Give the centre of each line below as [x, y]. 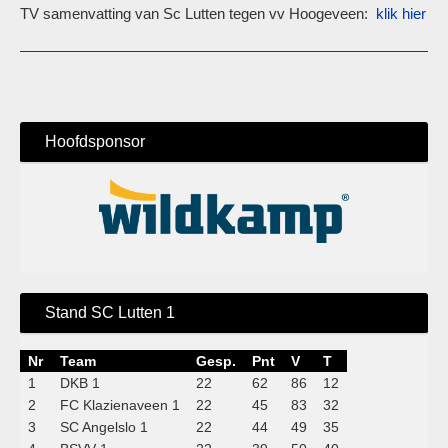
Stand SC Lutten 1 [110, 312]
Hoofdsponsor [95, 141]
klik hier [399, 13]
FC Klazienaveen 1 [120, 404]
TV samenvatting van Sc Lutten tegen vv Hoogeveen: [196, 13]
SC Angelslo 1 [104, 426]
